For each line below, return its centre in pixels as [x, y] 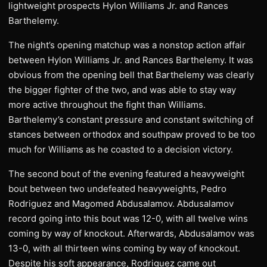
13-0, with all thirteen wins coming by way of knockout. [124, 248]
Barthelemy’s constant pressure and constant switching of [131, 119]
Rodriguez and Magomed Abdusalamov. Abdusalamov [121, 204]
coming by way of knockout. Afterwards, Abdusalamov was [131, 233]
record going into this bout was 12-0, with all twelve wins [128, 218]
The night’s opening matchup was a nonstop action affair [127, 45]
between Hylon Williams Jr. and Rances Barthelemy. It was [131, 60]
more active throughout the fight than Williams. [107, 105]
